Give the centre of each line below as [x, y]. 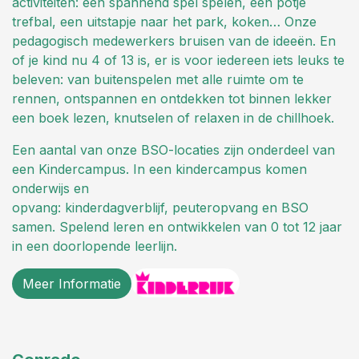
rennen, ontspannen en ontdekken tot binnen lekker [172, 98]
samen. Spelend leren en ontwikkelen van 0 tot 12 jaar [177, 226]
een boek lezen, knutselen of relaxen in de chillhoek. [173, 117]
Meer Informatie [72, 283]
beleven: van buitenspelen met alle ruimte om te [158, 79]
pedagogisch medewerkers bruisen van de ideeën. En [174, 40]
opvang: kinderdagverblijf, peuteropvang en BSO [160, 207]
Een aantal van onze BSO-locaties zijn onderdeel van [173, 149]
